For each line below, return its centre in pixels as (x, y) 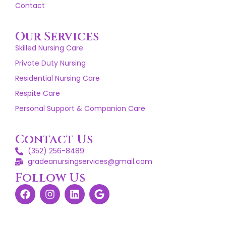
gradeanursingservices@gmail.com (90, 162)
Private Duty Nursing (50, 63)
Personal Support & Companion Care (80, 109)
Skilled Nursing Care (49, 48)
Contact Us (54, 140)
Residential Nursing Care (58, 78)
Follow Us (50, 178)
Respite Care (38, 94)
